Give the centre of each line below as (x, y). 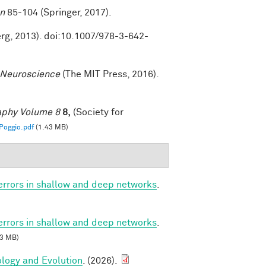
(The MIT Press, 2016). (109, 74)
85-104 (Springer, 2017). (58, 12)
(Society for (97, 112)
